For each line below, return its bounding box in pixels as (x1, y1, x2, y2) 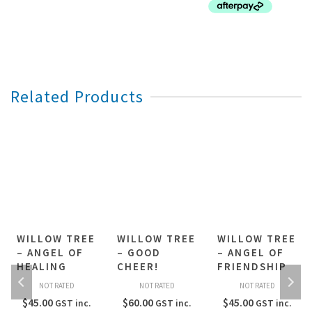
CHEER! (117, 259, 159, 273)
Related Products (10, 85, 144, 107)
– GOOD (117, 245, 161, 259)
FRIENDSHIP (217, 259, 287, 273)
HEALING (17, 259, 67, 273)
